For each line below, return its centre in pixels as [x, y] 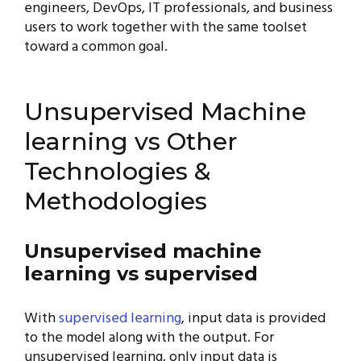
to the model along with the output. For [149, 338]
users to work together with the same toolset [166, 28]
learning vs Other [131, 141]
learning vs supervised [141, 274]
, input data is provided [253, 319]
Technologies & [118, 171]
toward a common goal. [96, 47]
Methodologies [116, 201]
